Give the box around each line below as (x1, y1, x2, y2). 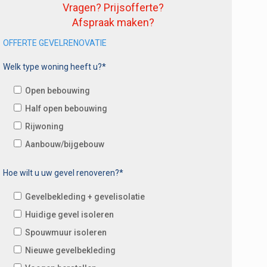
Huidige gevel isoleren (25, 209, 114, 219)
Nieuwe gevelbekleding (25, 245, 116, 255)
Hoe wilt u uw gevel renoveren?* (3, 167, 124, 178)
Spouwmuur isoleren (25, 227, 107, 237)
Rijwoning (25, 121, 64, 131)
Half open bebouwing (25, 103, 108, 113)
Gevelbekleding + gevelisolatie (25, 191, 145, 201)
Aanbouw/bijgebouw (25, 139, 105, 149)
